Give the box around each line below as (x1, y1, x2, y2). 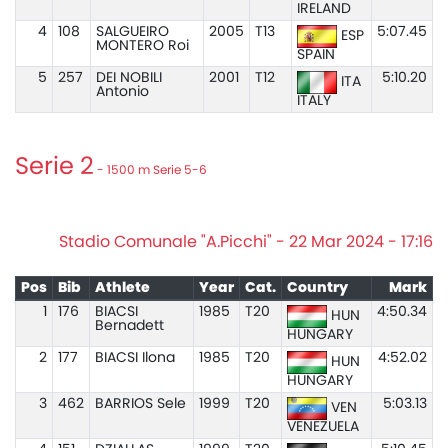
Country (286, 281, 348, 295)
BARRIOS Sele (94, 397, 186, 411)
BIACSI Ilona (94, 351, 175, 365)
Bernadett (94, 319, 164, 333)
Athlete (94, 281, 150, 295)
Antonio (95, 85, 149, 99)
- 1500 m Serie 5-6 (94, 164, 207, 176)
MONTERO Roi (95, 39, 189, 53)
